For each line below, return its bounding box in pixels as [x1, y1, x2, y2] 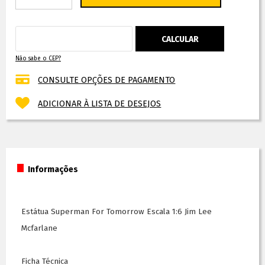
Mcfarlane [21, 224, 57, 234]
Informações [28, 164, 78, 175]
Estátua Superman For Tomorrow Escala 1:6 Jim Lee [21, 207, 212, 217]
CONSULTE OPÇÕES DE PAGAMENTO [38, 75, 176, 86]
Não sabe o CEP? [15, 55, 61, 63]
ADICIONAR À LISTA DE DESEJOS [38, 99, 161, 109]
